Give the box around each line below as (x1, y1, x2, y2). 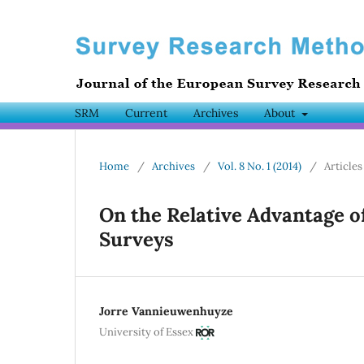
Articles (324, 159, 362, 174)
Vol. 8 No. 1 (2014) (218, 159, 301, 174)
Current (125, 106, 167, 121)
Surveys (99, 227, 174, 253)
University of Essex (99, 324, 193, 339)
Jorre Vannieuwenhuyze (99, 304, 233, 319)
